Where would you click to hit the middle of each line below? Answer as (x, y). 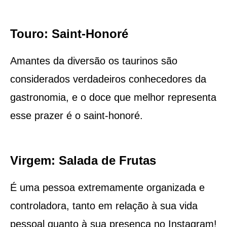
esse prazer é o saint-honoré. (76, 115)
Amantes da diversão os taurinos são (93, 61)
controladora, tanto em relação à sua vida (104, 205)
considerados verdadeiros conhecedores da (108, 79)
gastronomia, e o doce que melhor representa (113, 97)
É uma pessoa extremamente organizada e (107, 187)
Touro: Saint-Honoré (69, 33)
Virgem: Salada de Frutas (83, 160)
